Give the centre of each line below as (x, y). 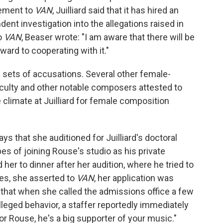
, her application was (134, 178)
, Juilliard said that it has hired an (115, 10)
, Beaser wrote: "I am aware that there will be (108, 37)
